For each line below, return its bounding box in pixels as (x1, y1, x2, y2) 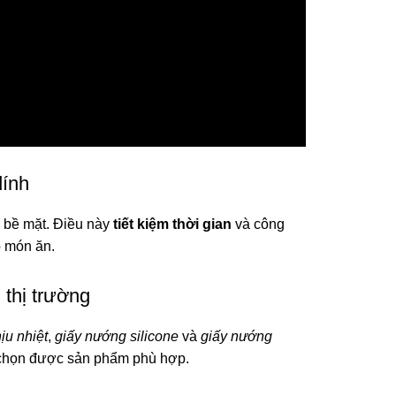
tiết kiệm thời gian (113, 216, 232, 232)
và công (232, 216, 285, 232)
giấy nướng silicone (55, 328, 179, 344)
